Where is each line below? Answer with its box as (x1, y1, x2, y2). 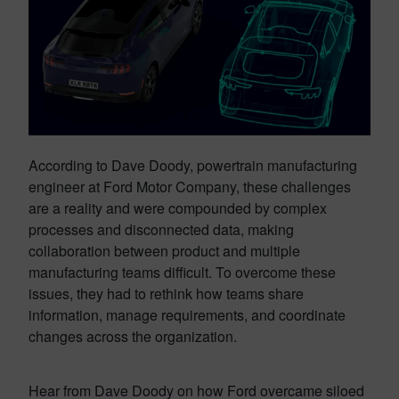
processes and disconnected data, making (28, 219, 294, 240)
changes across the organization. (28, 326, 237, 346)
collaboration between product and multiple (28, 240, 300, 261)
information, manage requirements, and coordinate (28, 305, 346, 325)
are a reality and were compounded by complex (28, 198, 327, 218)
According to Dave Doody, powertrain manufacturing (28, 155, 357, 175)
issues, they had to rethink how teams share (28, 283, 304, 304)
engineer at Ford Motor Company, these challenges (28, 176, 351, 197)
